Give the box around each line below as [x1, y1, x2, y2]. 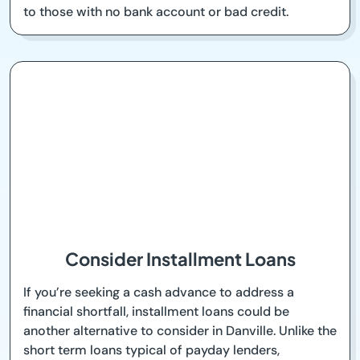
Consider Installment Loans [64, 247, 296, 271]
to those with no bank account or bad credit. [23, 3, 288, 21]
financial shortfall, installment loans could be [23, 303, 289, 321]
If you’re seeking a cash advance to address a [23, 284, 294, 301]
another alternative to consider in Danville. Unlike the [23, 322, 337, 340]
